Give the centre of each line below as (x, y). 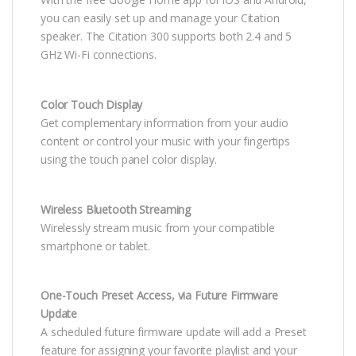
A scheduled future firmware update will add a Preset (174, 332)
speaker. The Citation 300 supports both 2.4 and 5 (166, 36)
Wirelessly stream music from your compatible (158, 227)
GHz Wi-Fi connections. (99, 54)
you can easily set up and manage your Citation (160, 17)
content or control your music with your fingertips (165, 141)
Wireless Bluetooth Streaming (116, 209)
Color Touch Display (92, 104)
